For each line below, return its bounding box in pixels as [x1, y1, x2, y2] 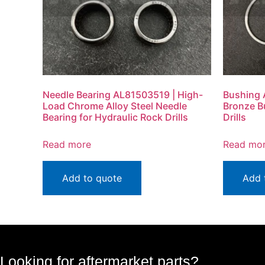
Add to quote [62, 172, 122, 184]
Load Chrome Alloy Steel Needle [43, 99, 187, 112]
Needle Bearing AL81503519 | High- [43, 88, 203, 101]
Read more [43, 138, 91, 150]
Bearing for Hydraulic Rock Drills [43, 111, 188, 123]
